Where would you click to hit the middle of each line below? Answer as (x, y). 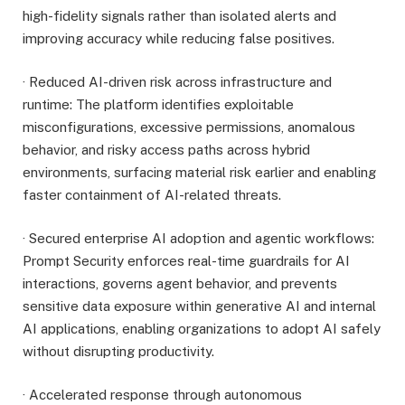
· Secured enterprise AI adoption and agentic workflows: (198, 238)
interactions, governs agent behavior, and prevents (180, 283)
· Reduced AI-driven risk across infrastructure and (177, 81)
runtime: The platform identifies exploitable (158, 104)
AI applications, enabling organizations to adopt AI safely (202, 328)
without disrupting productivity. (118, 351)
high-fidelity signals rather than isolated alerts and (179, 15)
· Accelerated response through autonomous (162, 394)
